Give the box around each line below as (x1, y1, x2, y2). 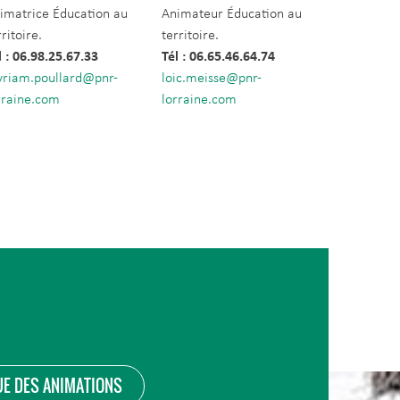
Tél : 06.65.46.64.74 (161, 50, 275, 64)
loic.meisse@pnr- (161, 71, 262, 86)
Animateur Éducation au (161, 7, 302, 21)
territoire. (161, 29, 219, 43)
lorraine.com (161, 93, 237, 107)
